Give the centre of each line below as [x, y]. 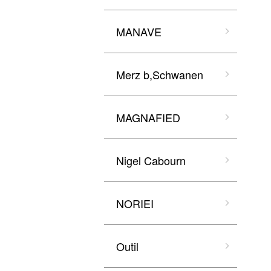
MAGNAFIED [148, 117]
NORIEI [135, 203]
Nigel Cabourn [151, 160]
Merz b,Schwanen [160, 74]
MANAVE [139, 31]
